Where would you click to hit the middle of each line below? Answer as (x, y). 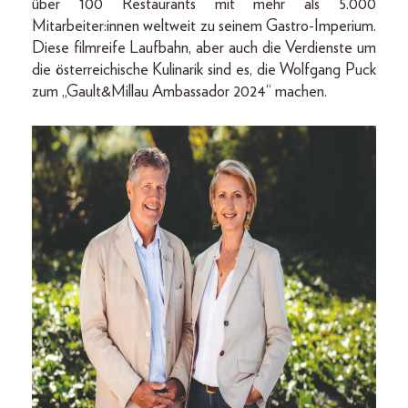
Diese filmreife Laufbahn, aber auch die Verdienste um (204, 49)
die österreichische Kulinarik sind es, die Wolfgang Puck (204, 71)
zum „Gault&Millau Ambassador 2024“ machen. (179, 92)
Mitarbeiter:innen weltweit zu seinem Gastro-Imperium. (204, 27)
